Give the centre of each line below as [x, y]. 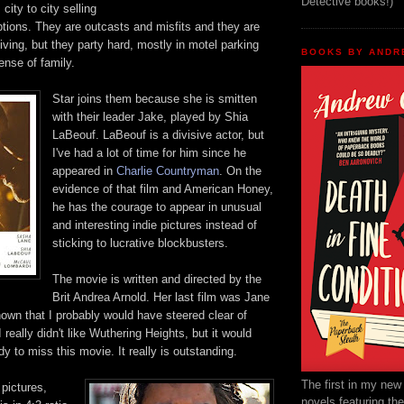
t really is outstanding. [179, 352]
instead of [230, 225]
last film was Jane [222, 298]
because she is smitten [196, 99]
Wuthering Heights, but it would [170, 334]
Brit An [70, 298]
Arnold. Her [144, 298]
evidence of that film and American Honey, [163, 189]
